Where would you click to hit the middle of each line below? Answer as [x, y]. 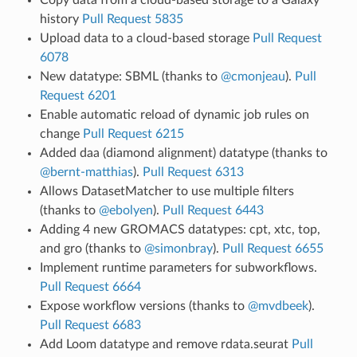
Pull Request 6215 [133, 133]
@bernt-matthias [86, 172]
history [61, 19]
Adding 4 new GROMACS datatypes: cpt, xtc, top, [180, 229]
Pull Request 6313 [193, 172]
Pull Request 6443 [213, 210]
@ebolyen [126, 210]
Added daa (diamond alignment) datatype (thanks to [183, 153]
